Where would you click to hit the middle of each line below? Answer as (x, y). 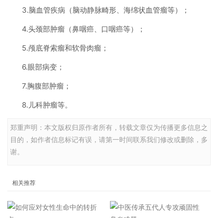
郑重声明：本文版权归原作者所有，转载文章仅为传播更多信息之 (109, 127)
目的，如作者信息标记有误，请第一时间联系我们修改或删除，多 (109, 139)
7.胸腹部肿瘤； (46, 86)
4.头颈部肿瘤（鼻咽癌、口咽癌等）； (83, 29)
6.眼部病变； (43, 67)
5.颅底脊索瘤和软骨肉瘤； (65, 48)
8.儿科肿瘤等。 (47, 105)
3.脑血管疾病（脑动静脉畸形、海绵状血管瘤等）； (106, 10)
